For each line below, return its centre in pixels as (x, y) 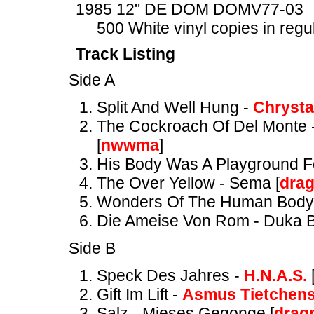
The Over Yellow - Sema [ (188, 183)
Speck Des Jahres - (170, 275)
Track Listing (125, 54)
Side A (92, 80)
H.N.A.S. (275, 275)
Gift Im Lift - (139, 294)
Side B (92, 248)
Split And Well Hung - (175, 107)
